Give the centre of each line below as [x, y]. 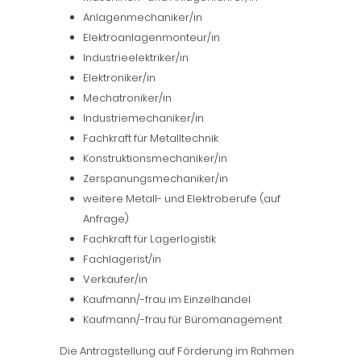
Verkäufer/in [115, 279]
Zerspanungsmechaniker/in [156, 178]
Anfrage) [106, 219]
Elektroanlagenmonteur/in [151, 37]
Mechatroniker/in [127, 98]
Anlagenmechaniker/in [143, 17]
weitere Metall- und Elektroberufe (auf [182, 199]
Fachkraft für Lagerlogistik [149, 239]
